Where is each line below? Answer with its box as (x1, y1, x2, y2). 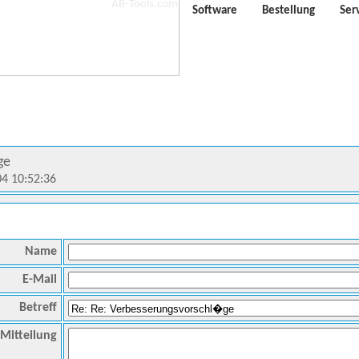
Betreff (19, 301, 57, 314)
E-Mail (22, 273, 57, 286)
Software (192, 5, 237, 18)
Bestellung (262, 5, 315, 18)
